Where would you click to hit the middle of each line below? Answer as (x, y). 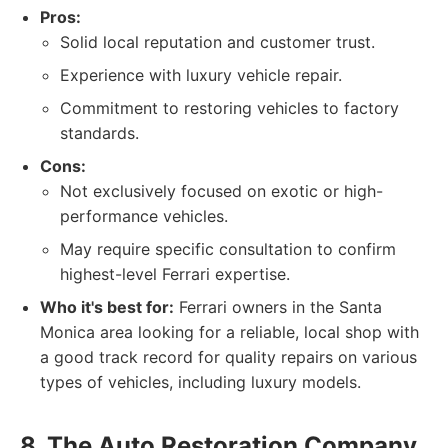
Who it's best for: (107, 307)
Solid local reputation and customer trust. (217, 42)
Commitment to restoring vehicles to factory (229, 108)
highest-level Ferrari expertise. (175, 274)
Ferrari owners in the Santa (278, 307)
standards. (99, 133)
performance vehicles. (144, 216)
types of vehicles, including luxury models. (200, 382)
